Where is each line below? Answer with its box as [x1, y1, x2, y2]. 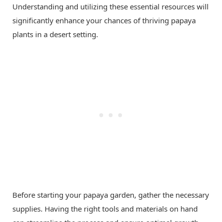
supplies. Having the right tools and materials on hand [12, 204, 198, 214]
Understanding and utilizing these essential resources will [12, 1, 209, 12]
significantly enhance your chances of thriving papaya [12, 15, 196, 26]
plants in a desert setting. [12, 29, 98, 40]
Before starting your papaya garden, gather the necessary [12, 190, 209, 200]
